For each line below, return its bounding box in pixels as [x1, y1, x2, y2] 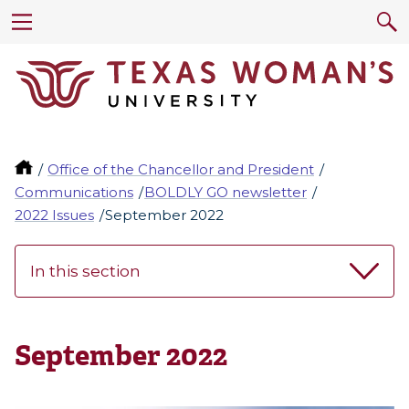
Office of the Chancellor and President [47, 161, 315, 179]
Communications [15, 184, 133, 202]
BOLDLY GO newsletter [144, 184, 308, 202]
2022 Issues [15, 206, 94, 225]
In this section [30, 262, 141, 281]
